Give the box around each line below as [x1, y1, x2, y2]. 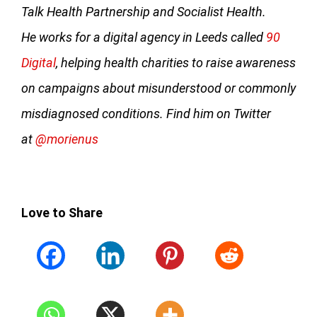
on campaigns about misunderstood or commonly [21, 81, 296, 96]
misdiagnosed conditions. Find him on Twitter [21, 106, 271, 122]
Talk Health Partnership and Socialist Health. [21, 4, 266, 20]
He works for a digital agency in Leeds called [21, 30, 266, 45]
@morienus [35, 132, 98, 147]
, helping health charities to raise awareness [56, 55, 296, 71]
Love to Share [21, 205, 103, 221]
